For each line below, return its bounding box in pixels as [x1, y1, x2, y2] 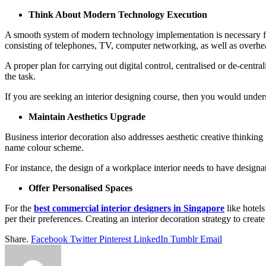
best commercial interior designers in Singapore [34, 202, 224, 213]
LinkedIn [134, 233, 168, 244]
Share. [5, 233, 28, 244]
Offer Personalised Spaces [28, 182, 132, 193]
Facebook [31, 233, 68, 244]
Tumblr [170, 233, 198, 244]
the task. [5, 71, 36, 81]
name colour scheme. [5, 142, 84, 153]
